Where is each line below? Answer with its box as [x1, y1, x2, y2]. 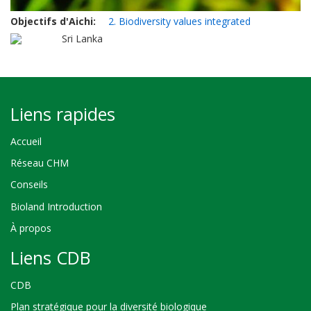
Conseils [10, 178, 48, 192]
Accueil [10, 134, 42, 148]
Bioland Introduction [10, 199, 102, 213]
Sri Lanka [62, 32, 103, 46]
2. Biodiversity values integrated [108, 15, 251, 28]
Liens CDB [10, 246, 90, 270]
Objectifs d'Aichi [10, 15, 93, 28]
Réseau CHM [10, 156, 69, 170]
